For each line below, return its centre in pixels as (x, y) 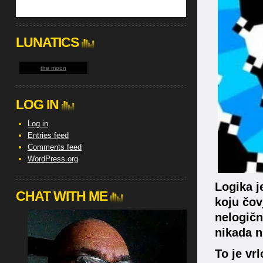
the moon (53, 68)
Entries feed (48, 135)
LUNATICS (47, 42)
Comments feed (54, 147)
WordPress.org (53, 159)
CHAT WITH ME (61, 196)
